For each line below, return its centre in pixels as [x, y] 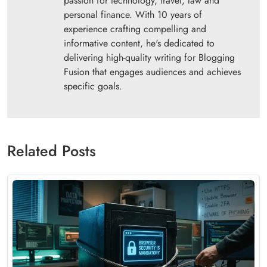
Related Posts [52, 151]
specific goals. [93, 86]
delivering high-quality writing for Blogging [149, 58]
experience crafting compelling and [135, 29]
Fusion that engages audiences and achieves [152, 72]
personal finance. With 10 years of [133, 15]
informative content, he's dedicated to [139, 44]
